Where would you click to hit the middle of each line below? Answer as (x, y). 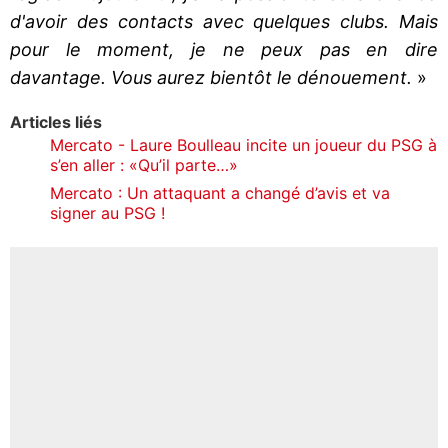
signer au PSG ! (107, 212)
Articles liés (56, 121)
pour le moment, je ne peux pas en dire (224, 49)
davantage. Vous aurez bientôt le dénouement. (211, 77)
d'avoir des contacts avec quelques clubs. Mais (224, 21)
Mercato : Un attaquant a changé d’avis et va (220, 192)
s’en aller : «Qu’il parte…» (144, 164)
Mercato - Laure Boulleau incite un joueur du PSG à (243, 144)
